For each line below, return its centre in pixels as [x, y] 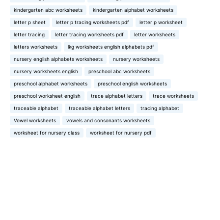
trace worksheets [173, 96]
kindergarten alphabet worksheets [133, 10]
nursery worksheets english [46, 71]
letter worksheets [155, 34]
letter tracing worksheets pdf [89, 34]
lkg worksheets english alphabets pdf [111, 46]
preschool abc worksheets [119, 71]
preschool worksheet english [47, 96]
